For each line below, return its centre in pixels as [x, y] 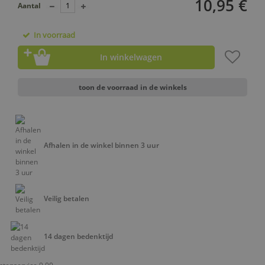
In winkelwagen [131, 57]
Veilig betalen [67, 198]
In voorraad [53, 35]
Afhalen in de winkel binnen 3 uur [101, 145]
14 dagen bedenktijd [78, 236]
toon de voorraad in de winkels [132, 87]
